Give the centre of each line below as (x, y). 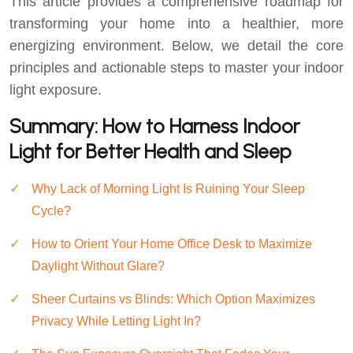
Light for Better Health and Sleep (150, 151)
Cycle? (51, 211)
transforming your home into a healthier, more (176, 24)
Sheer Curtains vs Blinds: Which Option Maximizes (173, 299)
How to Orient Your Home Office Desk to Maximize (172, 244)
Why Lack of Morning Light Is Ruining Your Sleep (168, 189)
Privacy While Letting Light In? (116, 321)
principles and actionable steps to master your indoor (176, 68)
